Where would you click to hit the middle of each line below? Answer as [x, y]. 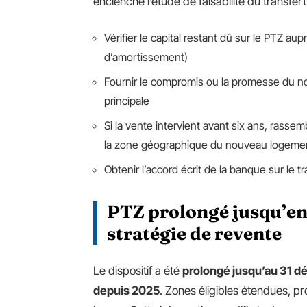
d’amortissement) [146, 57]
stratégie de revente [194, 233]
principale [127, 100]
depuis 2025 [126, 290]
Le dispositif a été [138, 270]
